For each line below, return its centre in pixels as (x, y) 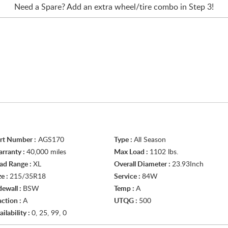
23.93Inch (188, 164)
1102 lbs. (164, 152)
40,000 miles (46, 152)
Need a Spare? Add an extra (64, 7)
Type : (124, 140)
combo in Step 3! (183, 7)
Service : (128, 177)
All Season (150, 140)
